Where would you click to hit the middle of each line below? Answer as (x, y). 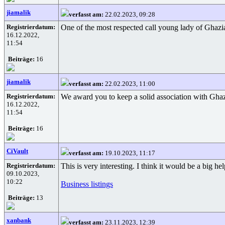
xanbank (19, 220)
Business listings (87, 184)
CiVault (17, 151)
